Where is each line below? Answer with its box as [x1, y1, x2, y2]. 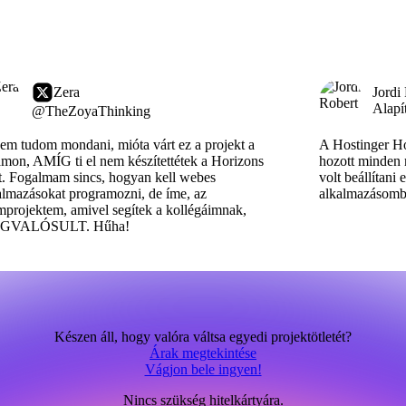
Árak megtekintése [150, 345, 256, 361]
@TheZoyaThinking [32, 103, 150, 119]
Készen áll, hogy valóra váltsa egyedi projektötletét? [54, 329, 352, 344]
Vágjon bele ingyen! [144, 362, 262, 377]
